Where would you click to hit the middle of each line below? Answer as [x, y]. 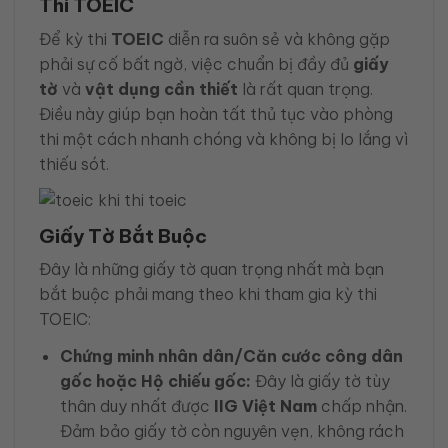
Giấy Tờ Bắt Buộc [123, 235]
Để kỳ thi [75, 38]
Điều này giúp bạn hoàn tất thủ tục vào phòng [216, 113]
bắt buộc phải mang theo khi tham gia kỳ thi [208, 294]
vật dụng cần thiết [161, 88]
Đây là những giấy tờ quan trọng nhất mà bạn [211, 269]
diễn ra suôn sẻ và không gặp [277, 38]
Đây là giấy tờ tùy [320, 380]
